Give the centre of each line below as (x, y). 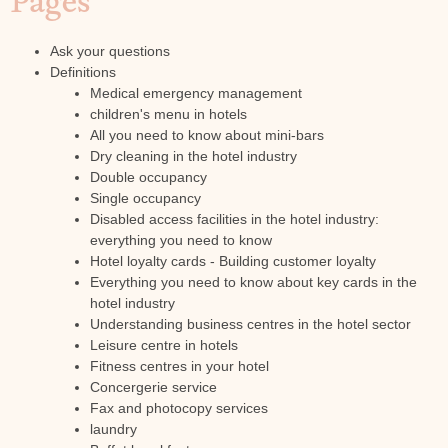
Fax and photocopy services (179, 408)
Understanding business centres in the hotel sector (250, 324)
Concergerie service (153, 387)
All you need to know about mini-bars (207, 135)
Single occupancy (145, 198)
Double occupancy (148, 177)
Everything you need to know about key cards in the (253, 282)
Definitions (83, 72)
